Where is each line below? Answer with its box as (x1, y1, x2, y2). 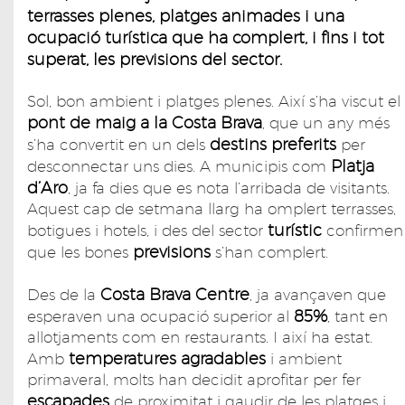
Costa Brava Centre (100, 284, 250, 304)
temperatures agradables (64, 348, 266, 368)
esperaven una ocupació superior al (27, 306, 294, 325)
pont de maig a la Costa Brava (27, 112, 262, 132)
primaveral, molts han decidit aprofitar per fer (27, 370, 361, 389)
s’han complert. (211, 242, 328, 261)
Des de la (27, 285, 100, 304)
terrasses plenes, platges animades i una (27, 5, 344, 25)
